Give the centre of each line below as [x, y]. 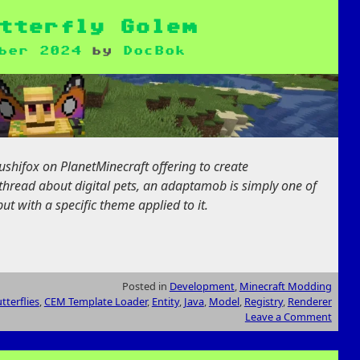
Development [202, 286]
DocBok [155, 51]
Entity [165, 301]
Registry [263, 301]
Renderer [309, 301]
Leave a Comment [288, 316]
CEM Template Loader [95, 301]
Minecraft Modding [285, 286]
